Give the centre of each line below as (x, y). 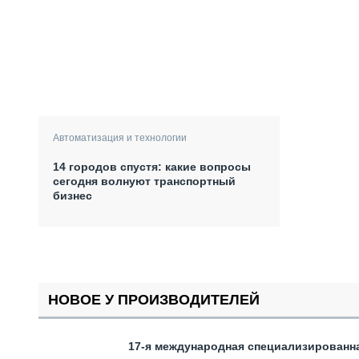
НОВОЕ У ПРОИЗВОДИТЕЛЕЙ (154, 299)
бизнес (73, 195)
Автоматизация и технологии (120, 137)
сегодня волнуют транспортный (144, 181)
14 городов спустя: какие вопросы (152, 166)
